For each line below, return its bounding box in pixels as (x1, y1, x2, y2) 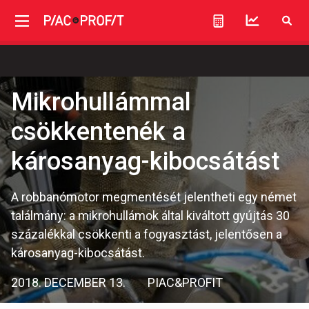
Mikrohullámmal (11, 88, 191, 117)
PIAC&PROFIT (148, 275, 223, 290)
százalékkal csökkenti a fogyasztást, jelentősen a (11, 227, 282, 241)
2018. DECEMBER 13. (11, 275, 126, 290)
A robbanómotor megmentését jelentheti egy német (11, 190, 297, 204)
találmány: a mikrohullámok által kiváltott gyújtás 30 (11, 208, 290, 223)
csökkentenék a (11, 117, 186, 146)
